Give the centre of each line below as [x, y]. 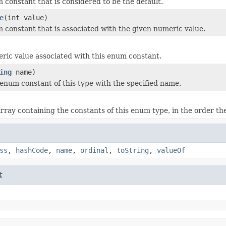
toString [133, 150]
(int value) [26, 17]
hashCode [32, 150]
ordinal [94, 150]
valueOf [171, 150]
